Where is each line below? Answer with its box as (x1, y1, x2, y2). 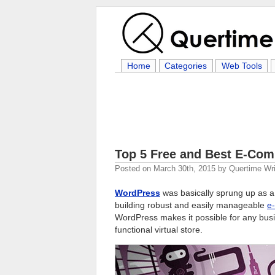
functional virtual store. (115, 225, 203, 234)
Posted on (115, 164, 153, 173)
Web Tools (221, 61, 262, 71)
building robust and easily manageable (115, 200, 267, 210)
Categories (165, 61, 207, 71)
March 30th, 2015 (153, 164, 215, 173)
